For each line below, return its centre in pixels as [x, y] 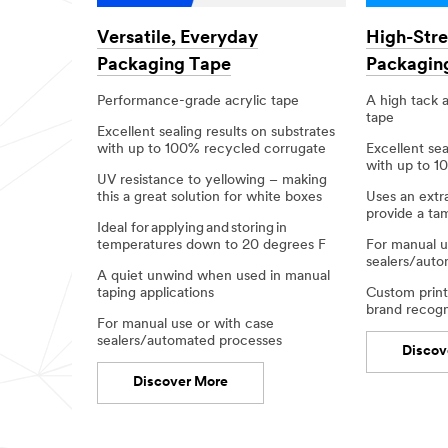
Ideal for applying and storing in [192, 228]
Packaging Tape [164, 66]
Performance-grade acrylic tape [198, 101]
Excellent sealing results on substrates [216, 132]
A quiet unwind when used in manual [213, 276]
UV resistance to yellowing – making [212, 180]
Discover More [180, 382]
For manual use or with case [185, 324]
